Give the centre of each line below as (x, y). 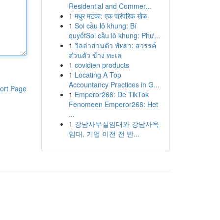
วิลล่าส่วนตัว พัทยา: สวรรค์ (115, 45)
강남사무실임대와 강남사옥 (117, 124)
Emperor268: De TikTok (111, 94)
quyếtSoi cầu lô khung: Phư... (114, 35)
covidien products (102, 65)
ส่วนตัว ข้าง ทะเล (95, 55)
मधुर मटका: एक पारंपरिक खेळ (110, 16)
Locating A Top (98, 75)
